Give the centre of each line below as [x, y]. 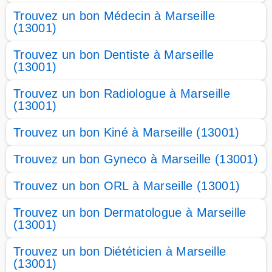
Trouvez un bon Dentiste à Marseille [114, 55]
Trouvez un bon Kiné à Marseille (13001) [127, 132]
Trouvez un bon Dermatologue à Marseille [130, 212]
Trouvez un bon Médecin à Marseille [114, 16]
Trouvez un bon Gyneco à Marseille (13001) [136, 159]
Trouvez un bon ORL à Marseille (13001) [127, 186]
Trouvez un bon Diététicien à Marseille [120, 251]
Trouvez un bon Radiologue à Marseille [122, 93]
